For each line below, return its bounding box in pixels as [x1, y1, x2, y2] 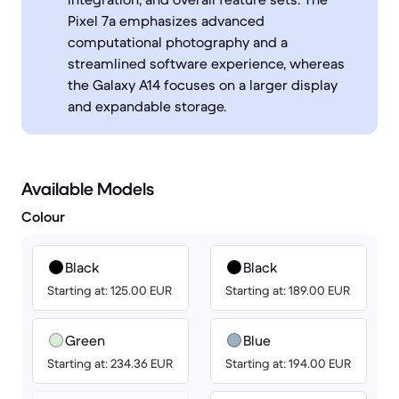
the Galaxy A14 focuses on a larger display [68, 76, 338, 94]
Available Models [21, 178, 154, 200]
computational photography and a [68, 33, 288, 51]
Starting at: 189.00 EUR [225, 282, 350, 298]
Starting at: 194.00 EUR [225, 355, 351, 371]
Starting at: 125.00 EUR [47, 282, 172, 298]
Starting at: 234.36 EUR [47, 355, 173, 371]
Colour [21, 208, 65, 225]
